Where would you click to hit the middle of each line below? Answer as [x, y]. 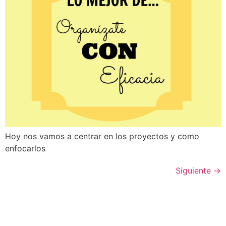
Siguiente [194, 171]
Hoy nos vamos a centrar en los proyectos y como [102, 136]
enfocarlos [25, 149]
